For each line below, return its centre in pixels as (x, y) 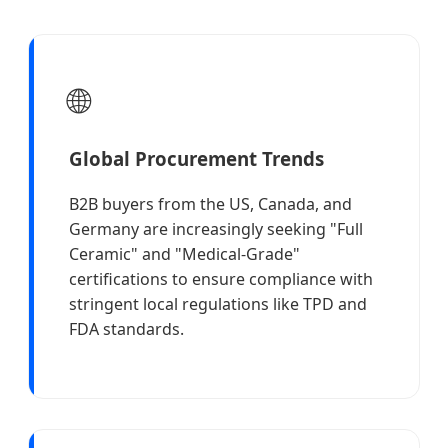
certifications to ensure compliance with (221, 279)
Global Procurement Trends (196, 159)
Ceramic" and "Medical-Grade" (184, 254)
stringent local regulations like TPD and (218, 304)
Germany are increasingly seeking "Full (216, 229)
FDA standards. (126, 329)
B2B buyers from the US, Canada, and (210, 204)
